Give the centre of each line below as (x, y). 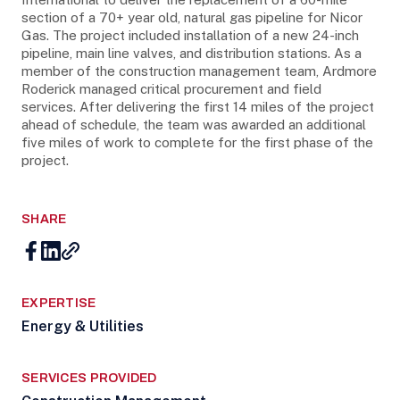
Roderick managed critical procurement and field (171, 89)
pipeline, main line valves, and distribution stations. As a (192, 53)
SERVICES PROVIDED (89, 378)
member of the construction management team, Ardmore (199, 71)
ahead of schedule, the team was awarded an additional (194, 125)
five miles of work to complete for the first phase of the (197, 142)
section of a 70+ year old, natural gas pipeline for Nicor (192, 17)
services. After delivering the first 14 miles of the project (198, 107)
